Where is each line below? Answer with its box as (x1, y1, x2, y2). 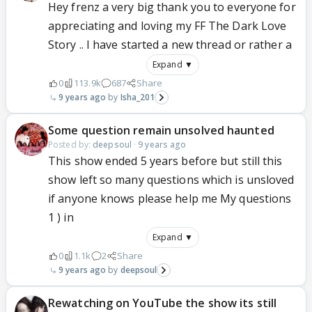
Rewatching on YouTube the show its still (48, 295, 277, 311)
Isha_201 (120, 91, 155, 103)
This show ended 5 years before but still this (48, 153, 283, 169)
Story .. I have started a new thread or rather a (48, 37, 292, 52)
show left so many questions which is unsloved (48, 172, 295, 187)
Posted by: (48, 139, 93, 150)
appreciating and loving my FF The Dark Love (48, 18, 287, 33)
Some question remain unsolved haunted (48, 123, 274, 138)
